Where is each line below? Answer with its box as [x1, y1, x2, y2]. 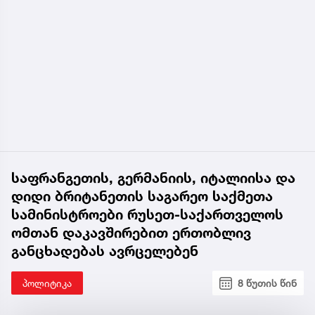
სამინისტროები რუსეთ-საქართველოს [11, 206, 283, 224]
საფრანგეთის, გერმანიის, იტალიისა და [11, 169, 295, 187]
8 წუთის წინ [238, 277, 297, 290]
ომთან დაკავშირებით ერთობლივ [11, 224, 251, 242]
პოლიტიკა [22, 277, 72, 290]
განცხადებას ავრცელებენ [11, 243, 198, 260]
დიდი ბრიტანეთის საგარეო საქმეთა [11, 188, 273, 205]
